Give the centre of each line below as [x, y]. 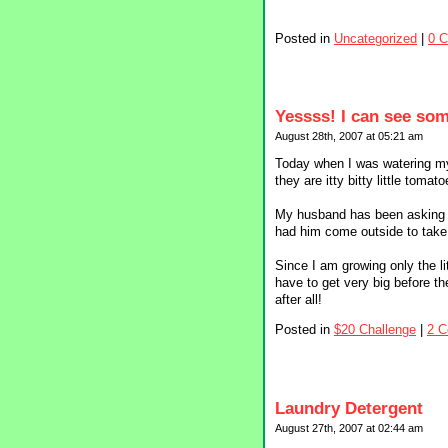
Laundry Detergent [349, 408]
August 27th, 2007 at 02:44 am [349, 427]
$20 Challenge [375, 329]
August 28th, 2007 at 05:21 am [349, 136]
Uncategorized [375, 38]
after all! [298, 300]
